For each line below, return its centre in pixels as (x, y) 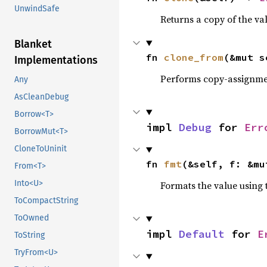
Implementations (56, 60)
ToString (30, 235)
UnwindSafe (37, 9)
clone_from (194, 57)
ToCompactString (46, 201)
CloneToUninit (41, 149)
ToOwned (32, 218)
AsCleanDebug (41, 97)
